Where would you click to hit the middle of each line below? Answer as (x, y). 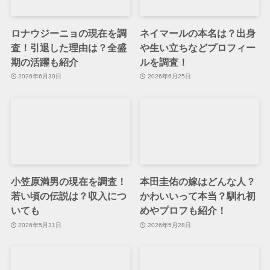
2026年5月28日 (169, 225)
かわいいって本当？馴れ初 (198, 196)
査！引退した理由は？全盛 (68, 47)
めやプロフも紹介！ (184, 211)
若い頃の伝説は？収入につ (68, 196)
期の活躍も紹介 (44, 62)
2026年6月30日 (40, 77)
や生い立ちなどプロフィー (198, 47)
